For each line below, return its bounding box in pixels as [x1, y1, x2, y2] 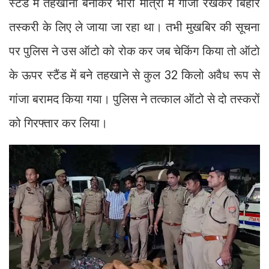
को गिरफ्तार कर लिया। [9, 116, 107, 131]
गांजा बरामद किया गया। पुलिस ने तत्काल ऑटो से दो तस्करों [9, 92, 260, 107]
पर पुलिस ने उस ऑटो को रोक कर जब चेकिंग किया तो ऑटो [9, 44, 260, 59]
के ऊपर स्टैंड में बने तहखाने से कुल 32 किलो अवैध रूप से [9, 68, 260, 83]
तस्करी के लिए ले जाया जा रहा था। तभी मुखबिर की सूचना [9, 20, 260, 35]
